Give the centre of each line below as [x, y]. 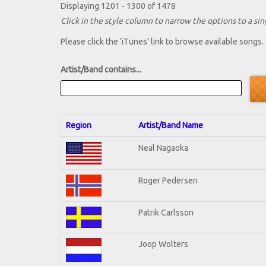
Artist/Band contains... [101, 70]
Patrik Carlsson [166, 212]
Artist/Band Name [171, 125]
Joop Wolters [163, 244]
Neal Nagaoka [163, 148]
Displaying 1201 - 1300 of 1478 [118, 6]
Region [79, 125]
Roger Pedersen [168, 180]
